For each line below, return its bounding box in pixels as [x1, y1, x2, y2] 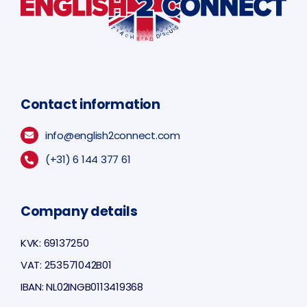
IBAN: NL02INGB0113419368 [21, 279, 143, 294]
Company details [21, 201, 138, 221]
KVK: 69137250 [21, 235, 89, 250]
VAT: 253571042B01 [21, 257, 112, 272]
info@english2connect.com [45, 127, 180, 143]
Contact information [21, 95, 160, 114]
